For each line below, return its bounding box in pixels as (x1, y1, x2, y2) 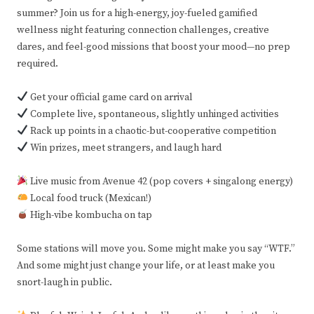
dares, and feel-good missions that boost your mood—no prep (17, 40, 290, 53)
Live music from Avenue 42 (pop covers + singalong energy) (27, 175, 293, 188)
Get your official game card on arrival (27, 90, 193, 104)
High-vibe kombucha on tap (27, 208, 152, 221)
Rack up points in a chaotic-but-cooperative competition (27, 124, 276, 137)
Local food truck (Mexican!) (27, 191, 151, 205)
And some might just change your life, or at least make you (17, 259, 275, 272)
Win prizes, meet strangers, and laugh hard (27, 141, 221, 154)
